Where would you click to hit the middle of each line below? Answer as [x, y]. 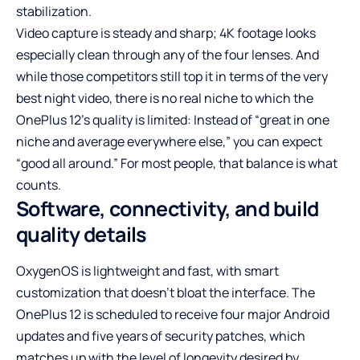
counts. [39, 185]
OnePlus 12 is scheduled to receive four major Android [173, 315]
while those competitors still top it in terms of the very [172, 77]
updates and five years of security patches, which [161, 336]
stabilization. [54, 12]
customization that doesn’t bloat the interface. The [166, 293]
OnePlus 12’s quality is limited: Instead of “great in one [173, 120]
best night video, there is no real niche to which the [165, 98]
